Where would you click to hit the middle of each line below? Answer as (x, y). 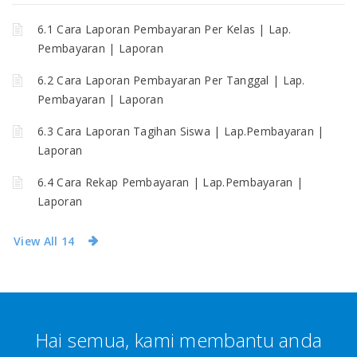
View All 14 (44, 241)
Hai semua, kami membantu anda (178, 340)
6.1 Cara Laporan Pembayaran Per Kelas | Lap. (165, 29)
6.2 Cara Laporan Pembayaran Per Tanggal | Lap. (171, 80)
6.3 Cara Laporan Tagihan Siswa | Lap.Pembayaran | (181, 131)
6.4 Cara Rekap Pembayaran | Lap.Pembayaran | (171, 182)
